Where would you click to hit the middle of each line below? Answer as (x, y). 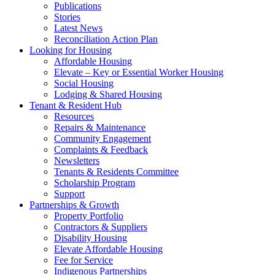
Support (69, 193)
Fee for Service (83, 260)
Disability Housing (91, 238)
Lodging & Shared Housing (108, 94)
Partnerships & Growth (74, 204)
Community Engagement (103, 138)
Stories (67, 17)
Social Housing (84, 83)
